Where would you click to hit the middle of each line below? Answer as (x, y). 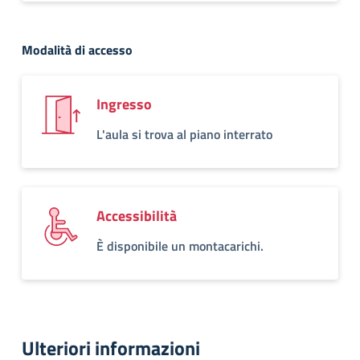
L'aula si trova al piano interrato (184, 134)
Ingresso (124, 104)
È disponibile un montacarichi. (180, 246)
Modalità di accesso (77, 50)
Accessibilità (137, 216)
